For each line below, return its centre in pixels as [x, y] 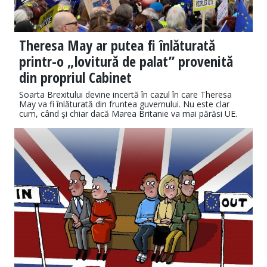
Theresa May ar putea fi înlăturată [117, 45]
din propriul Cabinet [75, 77]
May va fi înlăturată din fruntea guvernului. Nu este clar [124, 104]
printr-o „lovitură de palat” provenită [126, 61]
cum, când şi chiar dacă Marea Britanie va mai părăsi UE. [128, 114]
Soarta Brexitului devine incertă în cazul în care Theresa [125, 95]
